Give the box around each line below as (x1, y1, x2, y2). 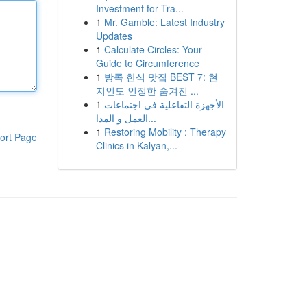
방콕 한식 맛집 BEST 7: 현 (103, 70, 218, 84)
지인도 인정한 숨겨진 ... (95, 84, 199, 97)
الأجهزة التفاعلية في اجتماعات (103, 97, 224, 111)
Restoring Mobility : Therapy (103, 125, 226, 138)
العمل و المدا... (147, 111, 156, 125)
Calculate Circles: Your (103, 42, 202, 56)
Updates (95, 29, 132, 42)
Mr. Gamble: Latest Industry (103, 15, 225, 29)
